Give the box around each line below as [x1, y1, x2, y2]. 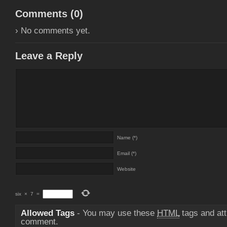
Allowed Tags [21, 208, 74, 218]
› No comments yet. [15, 26, 90, 35]
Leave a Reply [15, 50, 83, 61]
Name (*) [117, 135, 137, 140]
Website [117, 166, 136, 172]
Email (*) [117, 150, 136, 156]
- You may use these [74, 208, 157, 218]
